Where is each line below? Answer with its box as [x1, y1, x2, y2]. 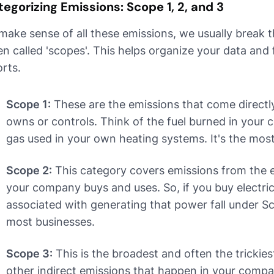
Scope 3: [6, 247, 53, 261]
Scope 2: [6, 164, 52, 177]
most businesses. [6, 215, 95, 229]
